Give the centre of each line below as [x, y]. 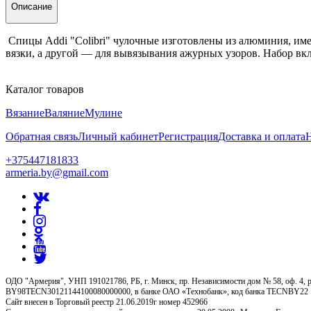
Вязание [25, 112]
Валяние [65, 112]
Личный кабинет [118, 136]
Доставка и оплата [262, 136]
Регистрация [188, 136]
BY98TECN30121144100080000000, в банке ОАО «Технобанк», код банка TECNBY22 [157, 291]
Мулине [103, 112]
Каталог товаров [45, 89]
